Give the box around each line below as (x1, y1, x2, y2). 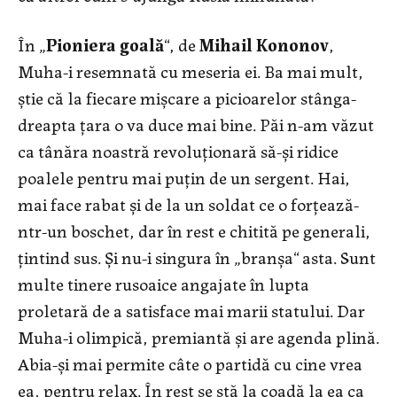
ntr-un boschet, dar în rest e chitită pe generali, (18, 216, 370, 243)
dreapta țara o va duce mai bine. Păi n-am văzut (18, 110, 374, 136)
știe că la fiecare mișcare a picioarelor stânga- (18, 83, 356, 110)
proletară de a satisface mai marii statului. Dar (18, 296, 365, 323)
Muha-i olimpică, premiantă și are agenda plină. (18, 323, 379, 349)
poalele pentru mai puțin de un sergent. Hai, (18, 163, 350, 190)
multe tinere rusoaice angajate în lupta (18, 269, 309, 296)
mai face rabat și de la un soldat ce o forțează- (18, 190, 359, 216)
